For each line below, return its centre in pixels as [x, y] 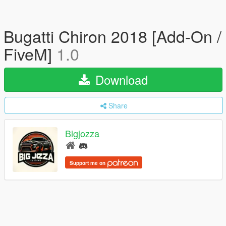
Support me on [88, 163]
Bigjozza [82, 133]
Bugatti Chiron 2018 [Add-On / [112, 36]
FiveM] [30, 53]
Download [120, 79]
